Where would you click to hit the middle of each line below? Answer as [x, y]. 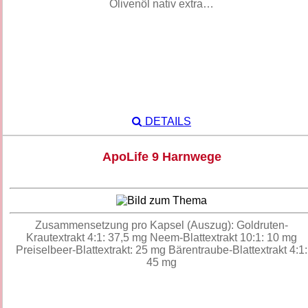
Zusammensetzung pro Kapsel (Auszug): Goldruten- [162, 225]
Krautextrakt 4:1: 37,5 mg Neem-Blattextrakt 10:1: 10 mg [162, 238]
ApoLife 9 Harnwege [162, 157]
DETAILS [167, 122]
